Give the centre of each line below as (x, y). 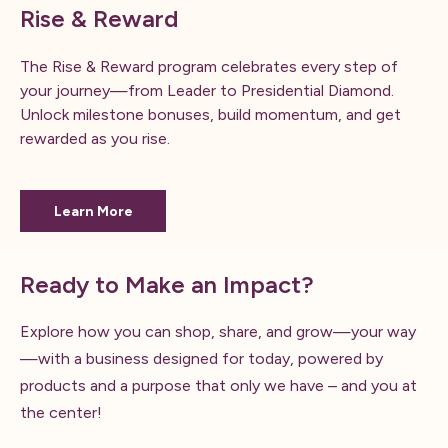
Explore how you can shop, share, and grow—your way (218, 331)
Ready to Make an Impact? (167, 284)
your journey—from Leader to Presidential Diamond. (207, 90)
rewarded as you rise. (95, 138)
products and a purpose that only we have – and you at (218, 385)
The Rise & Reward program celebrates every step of (209, 66)
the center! (61, 412)
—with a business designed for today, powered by (201, 358)
